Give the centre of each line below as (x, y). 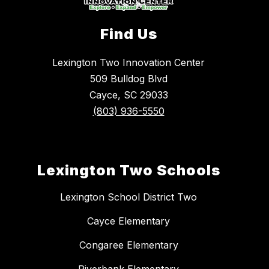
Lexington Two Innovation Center (128, 63)
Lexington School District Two (128, 197)
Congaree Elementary (128, 245)
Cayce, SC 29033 (128, 95)
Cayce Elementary (128, 221)
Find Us (128, 34)
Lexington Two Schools (128, 171)
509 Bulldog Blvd (128, 79)
